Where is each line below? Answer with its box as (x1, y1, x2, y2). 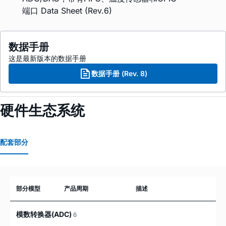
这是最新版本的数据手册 (9, 54, 86, 63)
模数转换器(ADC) (16, 209, 73, 218)
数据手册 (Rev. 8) (91, 69, 147, 78)
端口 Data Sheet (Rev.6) (22, 6, 112, 16)
